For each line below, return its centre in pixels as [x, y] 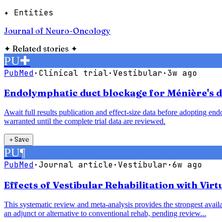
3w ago [182, 73]
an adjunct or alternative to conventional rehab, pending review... [105, 213]
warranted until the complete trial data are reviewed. [85, 121]
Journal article [76, 165]
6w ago [187, 165]
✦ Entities [29, 12]
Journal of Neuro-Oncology [57, 30]
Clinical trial [73, 73]
